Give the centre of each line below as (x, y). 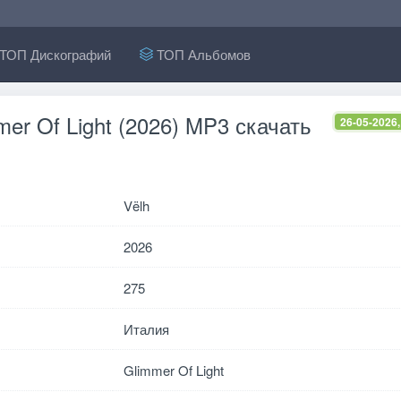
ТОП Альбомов (202, 54)
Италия (146, 329)
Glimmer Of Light (173, 370)
